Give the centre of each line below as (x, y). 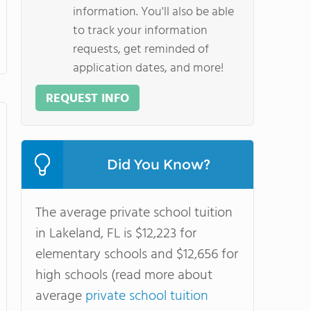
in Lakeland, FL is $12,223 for (116, 234)
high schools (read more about (124, 276)
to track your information (140, 31)
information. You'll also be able (153, 12)
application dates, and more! (148, 68)
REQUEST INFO (87, 99)
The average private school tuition (134, 213)
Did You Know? (158, 165)
